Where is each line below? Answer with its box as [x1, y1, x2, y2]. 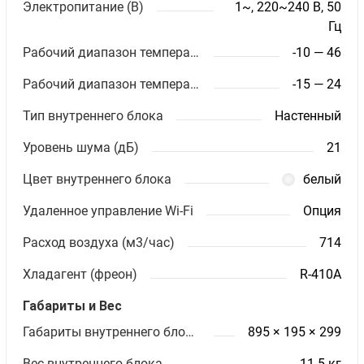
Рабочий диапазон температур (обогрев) [190, 76, 200, 92]
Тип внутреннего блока [23, 107, 164, 123]
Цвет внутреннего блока [23, 171, 172, 187]
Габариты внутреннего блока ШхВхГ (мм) [185, 323, 195, 340]
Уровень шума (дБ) [23, 139, 140, 155]
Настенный [274, 107, 341, 123]
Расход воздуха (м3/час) [23, 234, 175, 250]
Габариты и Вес [23, 297, 123, 314]
